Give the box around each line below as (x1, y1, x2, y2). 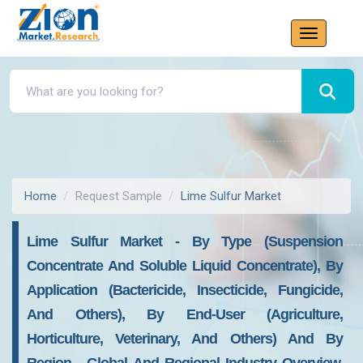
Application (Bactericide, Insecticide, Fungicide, (27, 282, 343, 298)
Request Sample (75, 189, 162, 203)
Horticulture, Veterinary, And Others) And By (27, 331, 343, 347)
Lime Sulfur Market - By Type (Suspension (27, 233, 343, 250)
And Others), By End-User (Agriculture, (27, 306, 343, 322)
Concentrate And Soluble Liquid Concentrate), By (27, 258, 343, 274)
